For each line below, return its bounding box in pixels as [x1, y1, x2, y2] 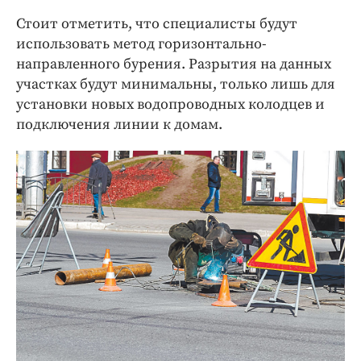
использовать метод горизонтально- [16, 34, 267, 53]
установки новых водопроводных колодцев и [16, 94, 325, 114]
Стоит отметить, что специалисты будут [16, 14, 297, 33]
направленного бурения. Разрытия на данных [16, 54, 331, 73]
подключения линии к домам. [16, 114, 222, 134]
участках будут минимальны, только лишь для [16, 74, 335, 93]
